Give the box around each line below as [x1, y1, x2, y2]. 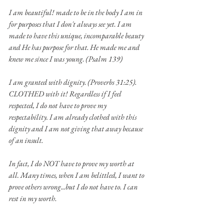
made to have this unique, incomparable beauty [9, 30, 145, 41]
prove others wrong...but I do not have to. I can [9, 181, 139, 192]
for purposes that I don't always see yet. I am [9, 18, 133, 29]
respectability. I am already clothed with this [9, 111, 138, 122]
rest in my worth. [9, 193, 57, 203]
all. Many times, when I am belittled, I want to [9, 170, 146, 180]
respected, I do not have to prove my [9, 100, 108, 110]
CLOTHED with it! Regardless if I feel [9, 88, 123, 99]
